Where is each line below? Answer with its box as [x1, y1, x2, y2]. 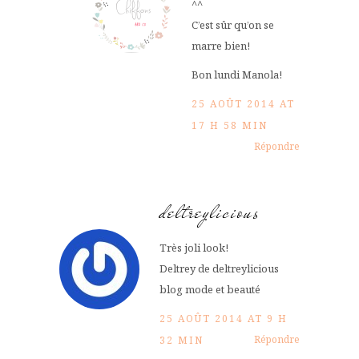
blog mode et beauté [159, 282, 260, 297]
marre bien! [192, 38, 250, 54]
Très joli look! [159, 240, 228, 256]
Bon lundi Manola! [192, 67, 282, 83]
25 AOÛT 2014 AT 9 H [159, 312, 288, 326]
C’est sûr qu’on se [192, 18, 274, 33]
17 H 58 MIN [192, 119, 268, 133]
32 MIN [159, 333, 204, 348]
